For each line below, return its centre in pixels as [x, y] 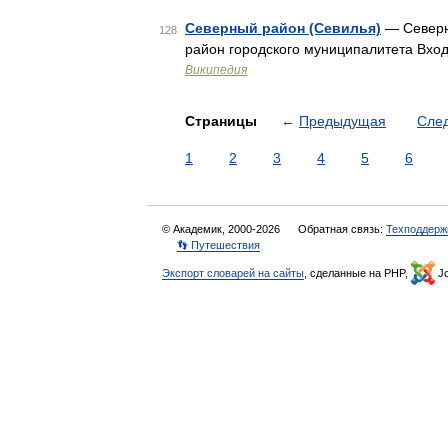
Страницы [223, 121]
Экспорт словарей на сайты [233, 273]
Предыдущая [342, 121]
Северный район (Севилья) [283, 28]
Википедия [216, 70]
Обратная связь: [342, 229]
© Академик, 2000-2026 [222, 229]
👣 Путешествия [218, 245]
